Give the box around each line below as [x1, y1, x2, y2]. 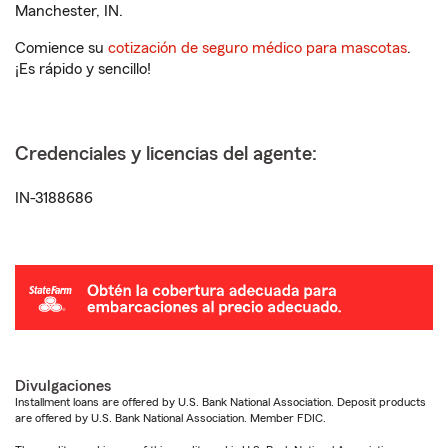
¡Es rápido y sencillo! [15, 61, 151, 77]
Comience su [15, 40, 108, 56]
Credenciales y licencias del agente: [15, 144, 317, 164]
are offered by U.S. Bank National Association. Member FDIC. [15, 412, 326, 425]
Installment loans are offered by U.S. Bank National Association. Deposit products [15, 396, 426, 409]
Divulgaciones [15, 378, 111, 395]
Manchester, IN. [15, 3, 123, 19]
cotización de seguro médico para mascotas [108, 40, 407, 56]
